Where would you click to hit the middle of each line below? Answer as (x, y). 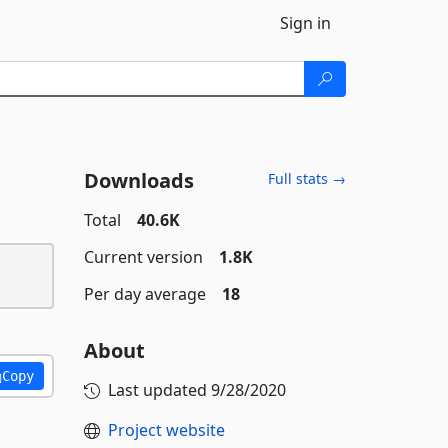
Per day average (144, 294)
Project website (166, 430)
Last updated (159, 390)
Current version (143, 257)
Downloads (138, 180)
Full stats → (307, 178)
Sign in (305, 23)
